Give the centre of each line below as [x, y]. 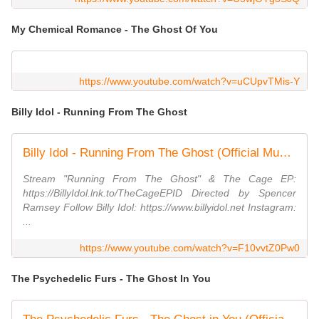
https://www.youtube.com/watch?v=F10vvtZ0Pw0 [190, 248]
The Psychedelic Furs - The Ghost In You [111, 279]
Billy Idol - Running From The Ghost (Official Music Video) [285, 153]
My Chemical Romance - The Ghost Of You [115, 30]
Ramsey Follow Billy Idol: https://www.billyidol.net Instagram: [159, 208]
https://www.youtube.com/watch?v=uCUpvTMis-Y [189, 82]
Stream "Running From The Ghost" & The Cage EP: [159, 179]
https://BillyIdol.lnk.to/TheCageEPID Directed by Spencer [159, 193]
